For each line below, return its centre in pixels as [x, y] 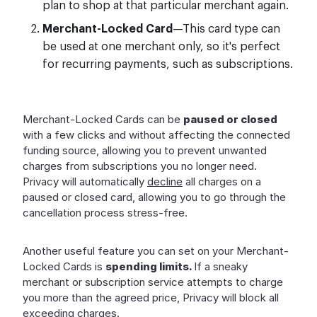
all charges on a [222, 181]
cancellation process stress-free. [105, 212]
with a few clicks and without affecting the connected [156, 134]
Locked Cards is [64, 266]
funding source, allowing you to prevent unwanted [145, 150]
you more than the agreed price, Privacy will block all [151, 297]
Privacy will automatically [85, 181]
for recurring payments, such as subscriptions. [168, 64]
